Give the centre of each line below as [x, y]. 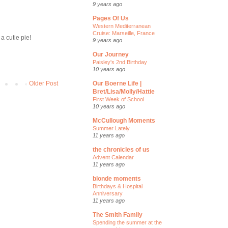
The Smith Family [118, 215]
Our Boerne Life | [117, 83]
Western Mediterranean [122, 26]
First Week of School [118, 99]
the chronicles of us [121, 150]
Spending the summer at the [127, 222]
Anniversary [108, 193]
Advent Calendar [113, 157]
